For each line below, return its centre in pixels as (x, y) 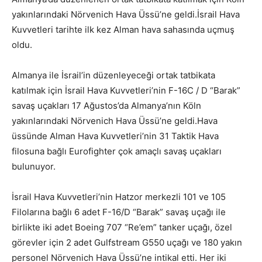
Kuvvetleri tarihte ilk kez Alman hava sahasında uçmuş (123, 30)
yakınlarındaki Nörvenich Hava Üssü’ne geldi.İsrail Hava (126, 14)
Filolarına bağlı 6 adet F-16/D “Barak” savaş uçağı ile (119, 212)
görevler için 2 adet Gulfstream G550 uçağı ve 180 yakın (127, 242)
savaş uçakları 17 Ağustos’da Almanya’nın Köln (106, 106)
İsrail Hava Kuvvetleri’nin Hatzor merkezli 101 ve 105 (119, 197)
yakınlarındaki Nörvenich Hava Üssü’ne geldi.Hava (115, 121)
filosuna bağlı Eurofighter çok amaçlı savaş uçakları (117, 151)
